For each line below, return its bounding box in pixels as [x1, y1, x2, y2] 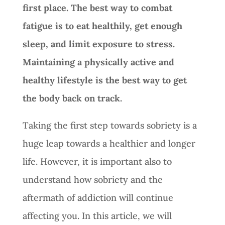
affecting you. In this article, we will [22, 209, 172, 221]
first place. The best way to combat [22, 2, 172, 14]
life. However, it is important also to [22, 155, 172, 167]
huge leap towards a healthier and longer [22, 137, 195, 149]
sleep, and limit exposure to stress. [22, 38, 175, 50]
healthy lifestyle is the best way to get [22, 74, 187, 86]
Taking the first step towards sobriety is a [22, 119, 197, 131]
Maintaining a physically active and [22, 56, 174, 68]
